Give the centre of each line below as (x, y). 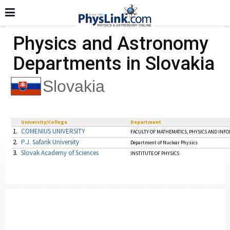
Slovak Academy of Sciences (60, 153)
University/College (44, 122)
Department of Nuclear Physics (164, 142)
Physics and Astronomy (111, 44)
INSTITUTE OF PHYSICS (155, 153)
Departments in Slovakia (114, 64)
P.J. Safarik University (50, 142)
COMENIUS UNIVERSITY (53, 131)
